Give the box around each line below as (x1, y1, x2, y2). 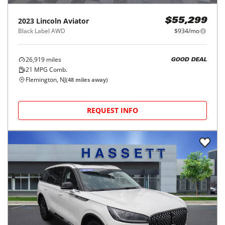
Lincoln (36, 16, 61, 26)
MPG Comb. (33, 65, 67, 74)
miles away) (74, 76, 108, 83)
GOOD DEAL (171, 57, 207, 63)
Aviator (63, 16, 89, 26)
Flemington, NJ (26, 75, 66, 84)
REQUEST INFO (87, 105, 138, 115)
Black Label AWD (18, 27, 65, 35)
